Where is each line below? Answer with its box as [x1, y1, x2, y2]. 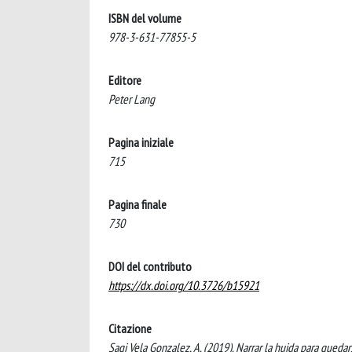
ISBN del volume [108, 9, 181, 26]
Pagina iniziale [108, 134, 174, 150]
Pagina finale [108, 196, 167, 212]
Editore [108, 71, 141, 88]
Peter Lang [108, 90, 155, 107]
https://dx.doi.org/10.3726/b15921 [108, 277, 259, 293]
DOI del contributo [108, 258, 192, 274]
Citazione [108, 320, 152, 336]
